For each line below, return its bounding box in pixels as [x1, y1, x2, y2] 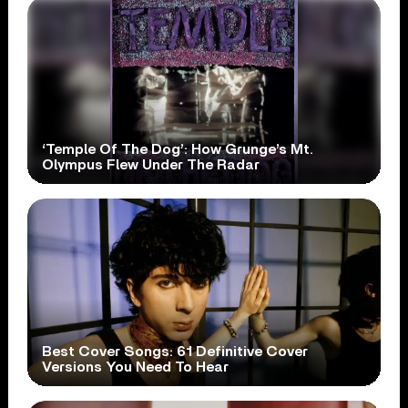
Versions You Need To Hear [42, 359, 229, 374]
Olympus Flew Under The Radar [42, 157, 260, 172]
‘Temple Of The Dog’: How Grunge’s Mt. [42, 141, 314, 157]
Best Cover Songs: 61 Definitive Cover [42, 343, 309, 359]
